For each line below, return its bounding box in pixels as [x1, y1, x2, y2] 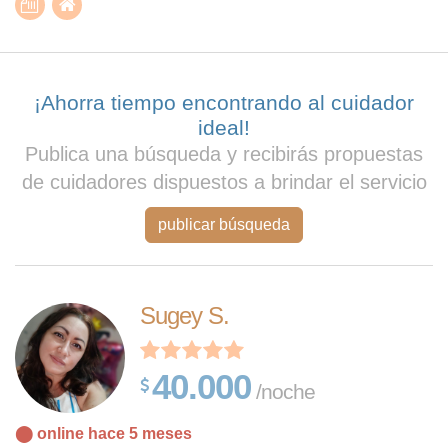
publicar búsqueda [158, 216, 290, 233]
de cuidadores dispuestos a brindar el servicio [21, 171, 427, 193]
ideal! [198, 116, 250, 139]
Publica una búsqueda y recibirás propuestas [25, 143, 423, 165]
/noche [251, 380, 315, 403]
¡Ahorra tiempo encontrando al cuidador [34, 91, 414, 114]
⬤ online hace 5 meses [15, 425, 192, 442]
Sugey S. [140, 302, 229, 329]
